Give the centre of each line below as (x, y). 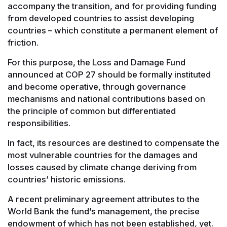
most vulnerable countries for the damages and (103, 155)
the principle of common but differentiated (92, 111)
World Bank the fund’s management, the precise (104, 211)
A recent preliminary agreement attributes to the (104, 199)
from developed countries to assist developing (101, 18)
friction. (23, 42)
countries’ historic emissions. (67, 179)
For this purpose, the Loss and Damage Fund (97, 62)
